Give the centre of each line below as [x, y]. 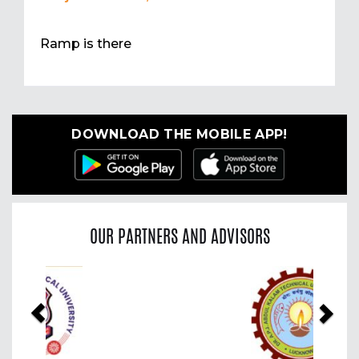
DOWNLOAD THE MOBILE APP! [179, 135]
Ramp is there [86, 44]
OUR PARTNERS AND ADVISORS [179, 236]
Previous [69, 278]
